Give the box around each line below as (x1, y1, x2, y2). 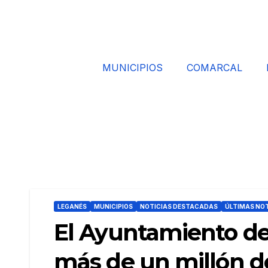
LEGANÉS (57, 203, 87, 210)
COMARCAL (187, 62, 242, 74)
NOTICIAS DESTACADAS (140, 203, 218, 210)
